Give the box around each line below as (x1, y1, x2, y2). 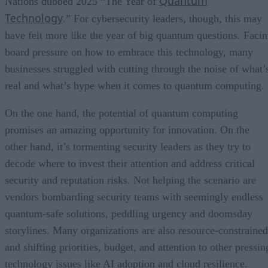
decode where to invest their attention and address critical (5, 157, 255, 170)
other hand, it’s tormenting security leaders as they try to (5, 141, 251, 153)
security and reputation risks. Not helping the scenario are (5, 174, 256, 187)
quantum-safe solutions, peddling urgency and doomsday (5, 208, 252, 220)
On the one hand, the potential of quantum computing (5, 107, 238, 120)
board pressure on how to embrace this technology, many (5, 46, 253, 59)
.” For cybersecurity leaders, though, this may (63, 13, 262, 25)
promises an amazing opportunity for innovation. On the (5, 124, 249, 136)
